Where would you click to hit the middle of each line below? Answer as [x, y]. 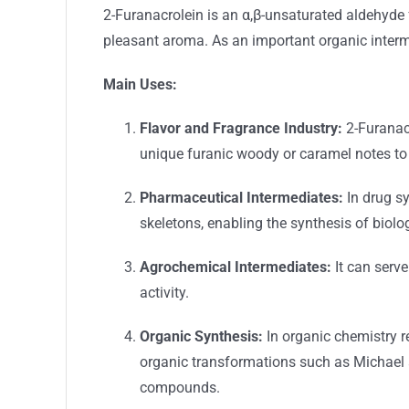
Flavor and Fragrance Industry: [241, 128]
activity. [164, 292]
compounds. [179, 387]
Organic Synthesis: [201, 336]
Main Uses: [140, 84]
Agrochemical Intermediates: [235, 267]
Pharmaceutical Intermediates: [241, 197]
